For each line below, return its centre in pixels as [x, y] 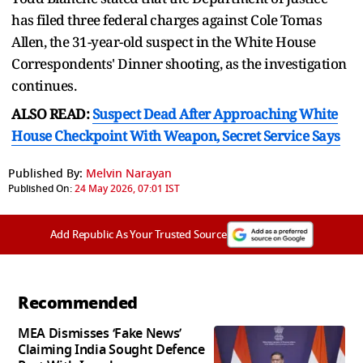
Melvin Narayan [129, 173]
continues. [44, 85]
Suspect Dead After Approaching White [215, 113]
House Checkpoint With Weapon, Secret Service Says [176, 135]
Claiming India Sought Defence [111, 350]
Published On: [40, 188]
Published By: [45, 173]
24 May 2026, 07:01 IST [127, 188]
